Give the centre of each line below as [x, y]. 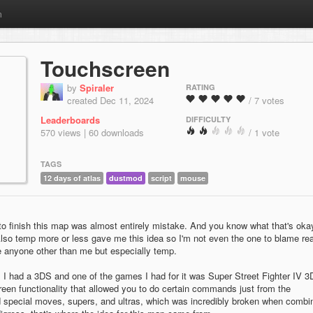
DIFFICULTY [208, 119]
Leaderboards [70, 120]
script [161, 178]
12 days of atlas [72, 178]
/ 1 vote [264, 132]
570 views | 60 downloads [92, 132]
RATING [201, 87]
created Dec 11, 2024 [110, 100]
